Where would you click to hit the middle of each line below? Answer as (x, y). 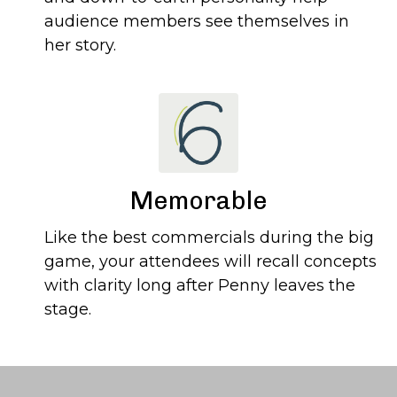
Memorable (198, 201)
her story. (80, 46)
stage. (68, 310)
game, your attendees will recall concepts (210, 262)
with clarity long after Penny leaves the (200, 286)
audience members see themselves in (197, 22)
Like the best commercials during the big (209, 238)
